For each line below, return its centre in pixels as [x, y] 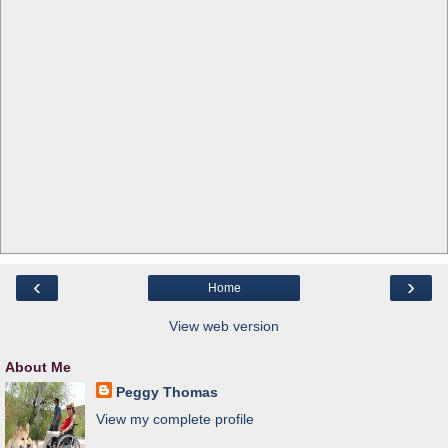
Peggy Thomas [166, 391]
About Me [38, 366]
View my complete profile [174, 418]
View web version [224, 325]
